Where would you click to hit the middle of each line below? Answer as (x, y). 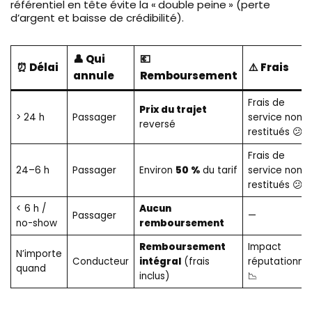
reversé (157, 124)
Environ (157, 170)
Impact (264, 247)
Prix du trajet (173, 109)
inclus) (154, 276)
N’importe (39, 253)
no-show (36, 223)
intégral (160, 261)
